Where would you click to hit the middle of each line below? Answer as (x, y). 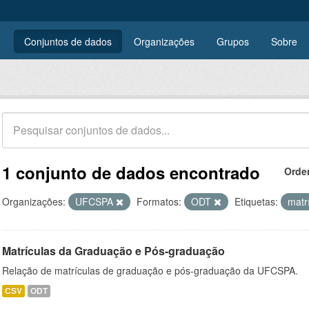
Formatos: (159, 201)
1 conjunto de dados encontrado (131, 172)
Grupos (233, 41)
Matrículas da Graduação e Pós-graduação (113, 251)
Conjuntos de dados (68, 41)
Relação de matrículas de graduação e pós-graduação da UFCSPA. (150, 270)
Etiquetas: (256, 201)
